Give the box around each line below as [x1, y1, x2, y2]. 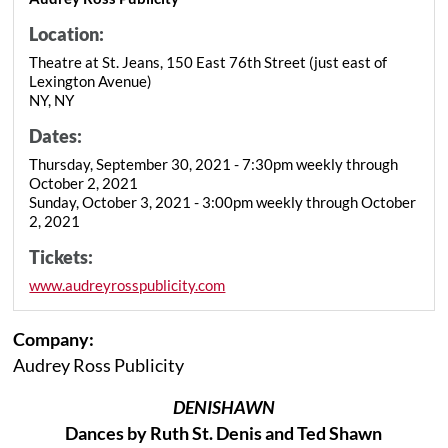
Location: [29, 22, 105, 45]
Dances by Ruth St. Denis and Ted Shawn [65, 421, 383, 444]
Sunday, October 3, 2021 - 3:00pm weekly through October [29, 192, 417, 211]
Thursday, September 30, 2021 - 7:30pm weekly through [29, 154, 399, 173]
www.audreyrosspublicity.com [29, 275, 226, 294]
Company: [13, 327, 95, 350]
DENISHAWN [172, 395, 275, 418]
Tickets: [29, 245, 94, 268]
